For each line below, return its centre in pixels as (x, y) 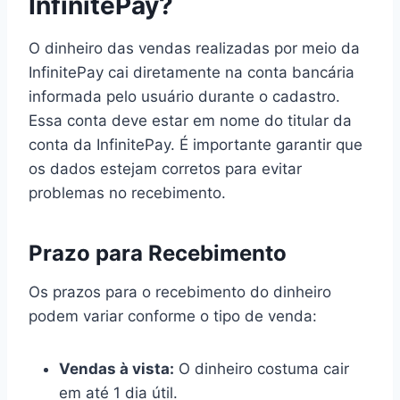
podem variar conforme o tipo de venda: (173, 316)
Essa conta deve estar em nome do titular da (190, 120)
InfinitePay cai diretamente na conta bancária (192, 72)
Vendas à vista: (117, 368)
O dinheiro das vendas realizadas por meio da (194, 48)
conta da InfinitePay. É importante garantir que (196, 144)
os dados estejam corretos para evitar (165, 168)
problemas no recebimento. (127, 192)
